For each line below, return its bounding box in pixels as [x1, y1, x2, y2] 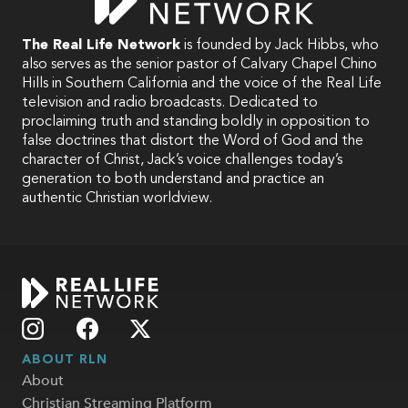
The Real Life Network [22, 38, 180, 54]
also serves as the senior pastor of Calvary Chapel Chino [22, 57, 377, 73]
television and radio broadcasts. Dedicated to [22, 96, 318, 111]
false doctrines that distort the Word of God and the [22, 134, 363, 149]
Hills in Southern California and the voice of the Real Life [22, 76, 382, 92]
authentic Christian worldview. [22, 191, 212, 207]
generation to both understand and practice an [22, 172, 324, 188]
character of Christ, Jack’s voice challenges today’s [22, 153, 342, 168]
